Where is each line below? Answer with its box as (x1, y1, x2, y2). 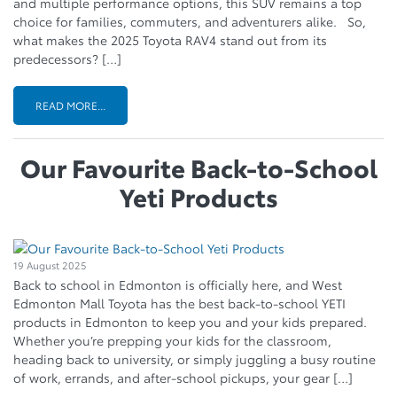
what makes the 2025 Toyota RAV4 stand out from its (13, 30, 327, 49)
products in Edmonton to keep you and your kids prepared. (13, 312, 374, 331)
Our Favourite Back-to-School (19, 148, 378, 184)
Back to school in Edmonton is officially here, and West (13, 275, 342, 293)
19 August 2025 (13, 257, 87, 272)
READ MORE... (35, 97, 105, 113)
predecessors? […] (13, 49, 121, 67)
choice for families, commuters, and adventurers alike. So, (13, 12, 366, 30)
